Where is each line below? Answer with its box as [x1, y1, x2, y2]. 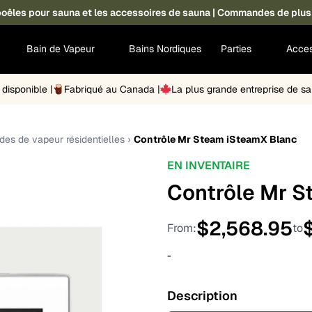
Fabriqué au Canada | [64, 82, 160, 95]
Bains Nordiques [129, 42, 202, 56]
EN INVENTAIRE [167, 157, 250, 173]
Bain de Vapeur [26, 42, 97, 56]
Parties [221, 42, 255, 56]
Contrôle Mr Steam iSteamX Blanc [134, 132, 297, 146]
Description [167, 287, 237, 304]
